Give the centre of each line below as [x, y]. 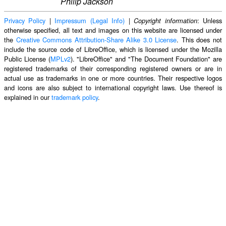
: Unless [210, 20]
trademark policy [75, 97]
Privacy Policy [25, 20]
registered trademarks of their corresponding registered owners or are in [113, 68]
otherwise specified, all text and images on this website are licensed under [113, 30]
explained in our [28, 97]
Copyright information [165, 20]
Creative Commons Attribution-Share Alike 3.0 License [96, 39]
